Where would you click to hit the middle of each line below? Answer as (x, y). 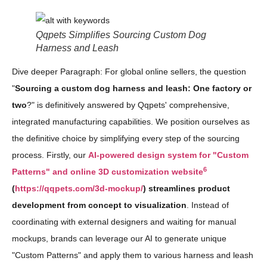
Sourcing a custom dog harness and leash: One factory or (133, 89)
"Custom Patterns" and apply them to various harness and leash (133, 255)
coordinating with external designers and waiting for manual (124, 222)
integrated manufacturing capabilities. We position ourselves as (131, 122)
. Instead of (208, 205)
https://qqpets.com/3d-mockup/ (79, 189)
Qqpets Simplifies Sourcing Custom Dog (121, 35)
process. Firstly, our (50, 155)
